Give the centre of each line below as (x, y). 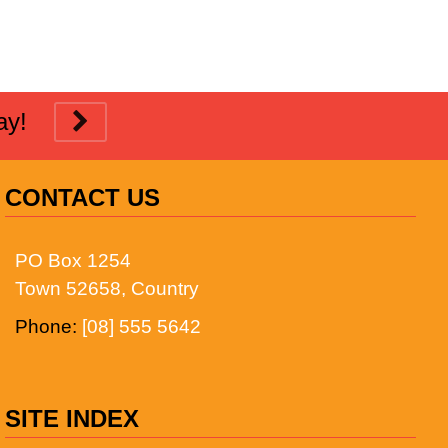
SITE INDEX (72, 418)
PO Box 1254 (73, 260)
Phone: (49, 326)
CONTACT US (83, 197)
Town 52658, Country (107, 288)
